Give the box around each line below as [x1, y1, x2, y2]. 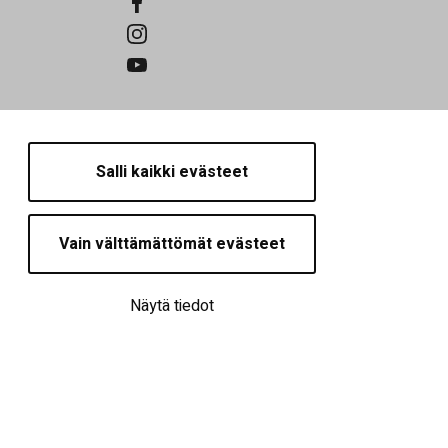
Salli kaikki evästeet [96, 160, 248, 184]
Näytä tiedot [130, 294, 214, 318]
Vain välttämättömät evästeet [59, 232, 285, 256]
